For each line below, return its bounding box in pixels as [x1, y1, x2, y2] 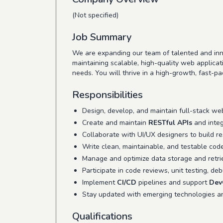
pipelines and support [136, 178, 209, 187]
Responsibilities [72, 88, 143, 102]
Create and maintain [82, 118, 148, 127]
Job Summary [72, 30, 131, 44]
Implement [82, 178, 117, 187]
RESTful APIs [148, 118, 192, 127]
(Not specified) [72, 10, 118, 20]
